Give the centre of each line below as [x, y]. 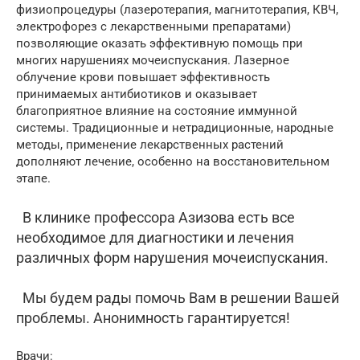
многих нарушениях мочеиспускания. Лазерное [153, 61]
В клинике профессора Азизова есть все [159, 218]
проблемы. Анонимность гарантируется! [153, 318]
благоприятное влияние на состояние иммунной [157, 111]
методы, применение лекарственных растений [150, 145]
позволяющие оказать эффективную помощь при [160, 44]
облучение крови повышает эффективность [143, 78]
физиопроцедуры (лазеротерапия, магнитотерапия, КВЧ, [177, 10]
